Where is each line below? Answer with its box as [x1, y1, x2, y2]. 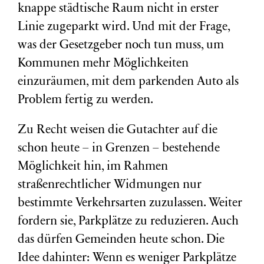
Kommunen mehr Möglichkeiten [18, 58, 189, 70]
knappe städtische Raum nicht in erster [18, 3, 219, 15]
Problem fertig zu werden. [18, 94, 153, 107]
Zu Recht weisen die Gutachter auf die [18, 124, 217, 137]
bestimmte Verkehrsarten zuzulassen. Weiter [18, 197, 242, 210]
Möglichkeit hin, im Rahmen [18, 161, 168, 173]
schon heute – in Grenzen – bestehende [18, 143, 220, 155]
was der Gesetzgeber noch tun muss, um [18, 39, 224, 52]
